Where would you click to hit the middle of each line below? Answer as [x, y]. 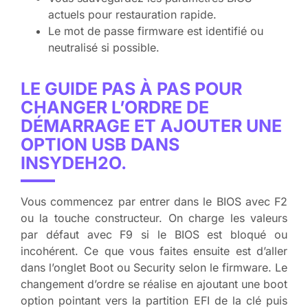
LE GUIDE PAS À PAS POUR [131, 88]
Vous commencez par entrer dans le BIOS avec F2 [154, 201]
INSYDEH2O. [74, 163]
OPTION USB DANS [100, 144]
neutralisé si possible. [104, 47]
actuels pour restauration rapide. [132, 14]
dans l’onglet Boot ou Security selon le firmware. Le [154, 267]
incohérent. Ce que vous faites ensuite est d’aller [154, 251]
